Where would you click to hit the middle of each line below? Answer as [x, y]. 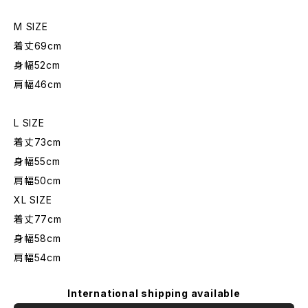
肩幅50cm [37, 180]
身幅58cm [37, 238]
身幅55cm [37, 161]
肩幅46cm [38, 84]
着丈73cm [37, 142]
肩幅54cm [37, 257]
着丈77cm [38, 219]
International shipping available [154, 293]
